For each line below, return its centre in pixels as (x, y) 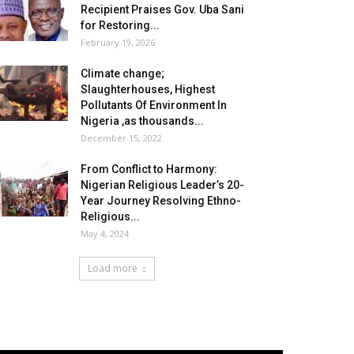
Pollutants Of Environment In (154, 105)
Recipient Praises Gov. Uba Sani (162, 9)
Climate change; (122, 73)
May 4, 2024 (105, 233)
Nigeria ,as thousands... (142, 121)
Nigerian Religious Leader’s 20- (162, 185)
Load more (113, 268)
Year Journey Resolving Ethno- (161, 201)
